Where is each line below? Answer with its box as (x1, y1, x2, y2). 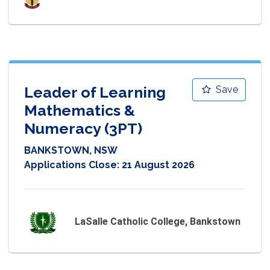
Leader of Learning (24, 83, 166, 101)
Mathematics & (24, 101, 135, 119)
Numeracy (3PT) (24, 119, 142, 137)
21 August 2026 (122, 159, 195, 171)
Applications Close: (24, 159, 122, 171)
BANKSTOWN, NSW (24, 145, 118, 156)
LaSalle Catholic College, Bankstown (75, 216, 241, 228)
